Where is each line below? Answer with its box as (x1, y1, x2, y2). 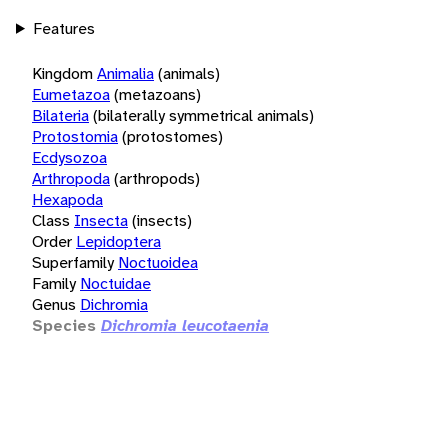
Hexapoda (32, 188, 103, 210)
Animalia (97, 62, 154, 84)
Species (32, 314, 96, 336)
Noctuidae (80, 272, 151, 294)
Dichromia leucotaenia (101, 314, 269, 336)
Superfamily (32, 251, 114, 273)
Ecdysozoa (32, 146, 107, 168)
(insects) (132, 209, 192, 231)
